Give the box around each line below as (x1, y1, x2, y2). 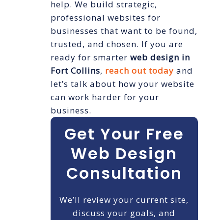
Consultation (66, 162, 182, 185)
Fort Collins (50, 65, 100, 77)
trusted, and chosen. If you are (50, 38, 183, 50)
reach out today (105, 65, 174, 77)
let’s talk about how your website (50, 78, 194, 90)
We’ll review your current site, (59, 194, 189, 206)
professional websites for (50, 12, 161, 24)
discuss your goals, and (73, 207, 176, 219)
